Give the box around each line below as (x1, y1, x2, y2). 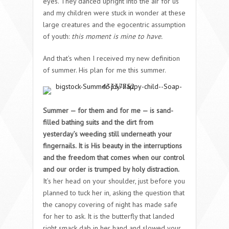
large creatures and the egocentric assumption (43, 19, 186, 29)
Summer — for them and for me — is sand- (43, 105, 173, 115)
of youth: (43, 31, 72, 41)
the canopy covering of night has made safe (43, 199, 177, 209)
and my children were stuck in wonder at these (43, 8, 186, 17)
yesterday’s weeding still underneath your (43, 129, 172, 139)
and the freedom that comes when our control (43, 152, 185, 162)
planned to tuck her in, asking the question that (43, 188, 185, 197)
